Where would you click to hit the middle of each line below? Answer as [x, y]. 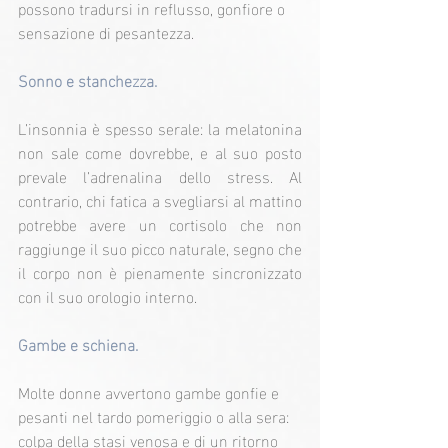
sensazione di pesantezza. [106, 32]
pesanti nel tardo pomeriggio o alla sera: [155, 416]
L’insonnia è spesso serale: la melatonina [160, 128]
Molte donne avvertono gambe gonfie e [150, 392]
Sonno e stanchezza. [87, 80]
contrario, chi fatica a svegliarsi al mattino [160, 200]
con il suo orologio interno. [107, 296]
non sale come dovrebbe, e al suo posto [160, 152]
